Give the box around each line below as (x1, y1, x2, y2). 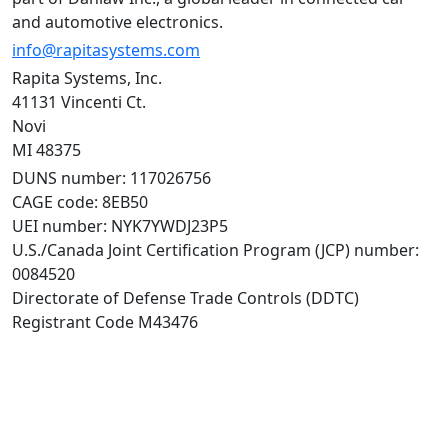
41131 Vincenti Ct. (12, 91, 158, 114)
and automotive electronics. (12, 11, 223, 34)
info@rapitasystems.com (12, 39, 200, 62)
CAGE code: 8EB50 (12, 191, 160, 214)
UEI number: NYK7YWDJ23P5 (12, 215, 240, 238)
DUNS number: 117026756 (12, 167, 223, 190)
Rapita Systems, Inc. (12, 67, 174, 90)
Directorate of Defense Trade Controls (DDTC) (12, 287, 359, 310)
